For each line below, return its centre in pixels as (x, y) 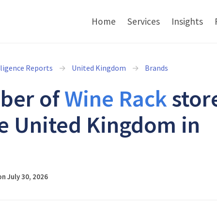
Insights (187, 21)
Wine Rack (116, 98)
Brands (156, 68)
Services (144, 21)
